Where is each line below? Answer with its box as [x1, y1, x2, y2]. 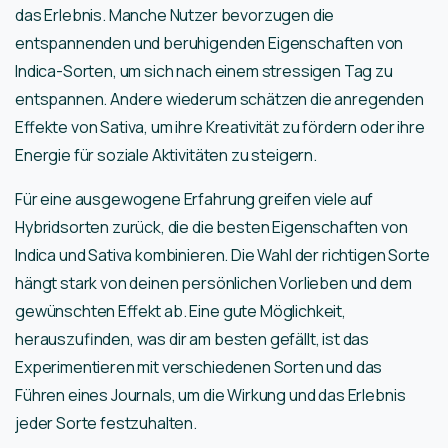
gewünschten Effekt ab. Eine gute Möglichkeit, [15, 300, 346, 323]
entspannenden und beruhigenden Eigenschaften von [15, 32, 404, 55]
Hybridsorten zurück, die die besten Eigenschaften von [15, 216, 408, 239]
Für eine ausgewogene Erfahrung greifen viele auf [15, 188, 374, 211]
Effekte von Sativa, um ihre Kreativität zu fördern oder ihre [15, 116, 425, 139]
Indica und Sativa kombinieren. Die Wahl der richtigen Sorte [15, 244, 430, 267]
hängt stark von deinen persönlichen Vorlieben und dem [15, 272, 412, 295]
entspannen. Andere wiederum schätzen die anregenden [15, 88, 424, 111]
